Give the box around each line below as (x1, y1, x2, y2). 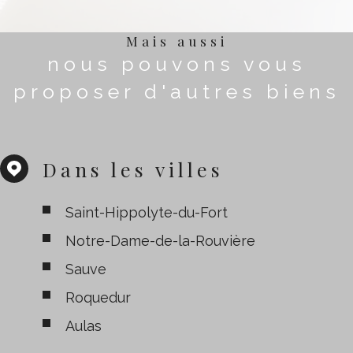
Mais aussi (125, 32, 228, 50)
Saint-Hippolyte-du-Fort (65, 203, 228, 221)
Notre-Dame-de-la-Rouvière (65, 232, 255, 249)
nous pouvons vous (46, 51, 307, 76)
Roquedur (65, 288, 131, 306)
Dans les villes (43, 155, 224, 182)
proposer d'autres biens (13, 79, 340, 103)
